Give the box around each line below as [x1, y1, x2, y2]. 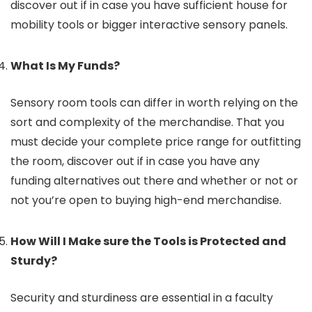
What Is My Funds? [10, 58, 122, 74]
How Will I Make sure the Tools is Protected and [10, 233, 286, 249]
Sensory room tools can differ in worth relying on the [10, 95, 298, 111]
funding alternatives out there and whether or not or [10, 173, 298, 189]
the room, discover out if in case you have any [10, 153, 260, 169]
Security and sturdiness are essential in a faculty [10, 290, 273, 306]
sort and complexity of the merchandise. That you [10, 114, 284, 130]
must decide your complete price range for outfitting [10, 134, 301, 150]
